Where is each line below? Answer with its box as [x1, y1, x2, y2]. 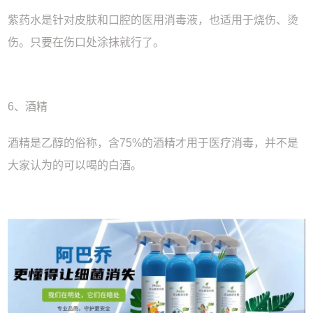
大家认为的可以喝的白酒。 [8, 159, 143, 171]
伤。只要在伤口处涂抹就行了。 [8, 36, 165, 48]
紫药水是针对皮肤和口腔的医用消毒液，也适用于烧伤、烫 [8, 13, 299, 26]
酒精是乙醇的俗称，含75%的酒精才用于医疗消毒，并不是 [8, 136, 299, 149]
